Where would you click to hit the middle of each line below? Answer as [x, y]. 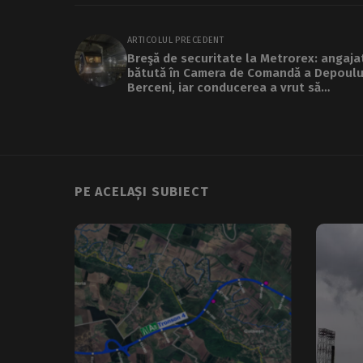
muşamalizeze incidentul [199, 102]
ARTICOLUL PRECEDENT [176, 40]
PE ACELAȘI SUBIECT [142, 191]
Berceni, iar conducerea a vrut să [224, 87]
